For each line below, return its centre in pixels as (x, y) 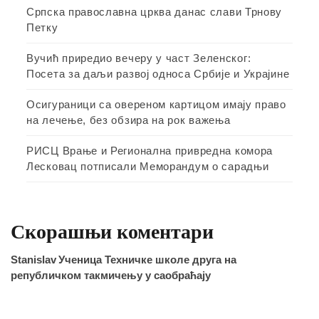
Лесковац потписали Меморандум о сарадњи (148, 166)
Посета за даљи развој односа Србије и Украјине (158, 73)
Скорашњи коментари (112, 231)
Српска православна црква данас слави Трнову (155, 11)
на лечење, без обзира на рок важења (129, 120)
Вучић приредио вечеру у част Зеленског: (139, 58)
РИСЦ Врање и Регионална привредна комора (150, 150)
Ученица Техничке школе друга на (147, 259)
